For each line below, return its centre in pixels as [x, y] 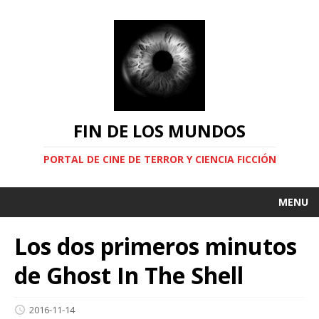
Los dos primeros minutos [156, 246]
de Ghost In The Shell [129, 275]
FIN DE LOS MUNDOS [159, 131]
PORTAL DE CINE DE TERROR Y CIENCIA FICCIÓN [159, 159]
